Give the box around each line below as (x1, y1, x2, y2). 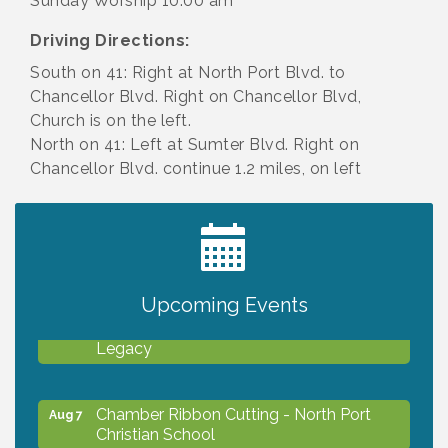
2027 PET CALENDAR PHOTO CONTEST (96, 249, 405, 269)
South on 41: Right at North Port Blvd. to (30, 62, 346, 82)
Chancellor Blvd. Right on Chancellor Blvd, (30, 86, 361, 106)
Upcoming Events (140, 292, 308, 317)
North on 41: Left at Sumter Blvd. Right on (30, 134, 359, 154)
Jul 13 (49, 252, 83, 267)
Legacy (96, 335, 152, 355)
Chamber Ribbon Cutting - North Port (96, 401, 371, 421)
